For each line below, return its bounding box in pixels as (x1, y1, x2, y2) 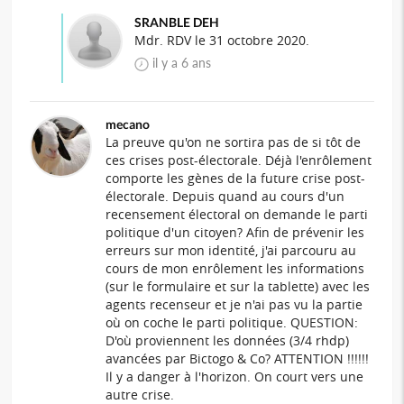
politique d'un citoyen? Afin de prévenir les (106, 223, 365, 241)
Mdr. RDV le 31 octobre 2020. (133, 31, 309, 49)
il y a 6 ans (151, 54, 211, 70)
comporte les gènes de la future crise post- (106, 169, 366, 187)
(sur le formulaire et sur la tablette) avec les (106, 277, 371, 295)
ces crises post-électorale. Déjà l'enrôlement (106, 151, 372, 169)
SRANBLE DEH (133, 14, 219, 30)
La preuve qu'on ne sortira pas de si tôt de (106, 133, 362, 151)
